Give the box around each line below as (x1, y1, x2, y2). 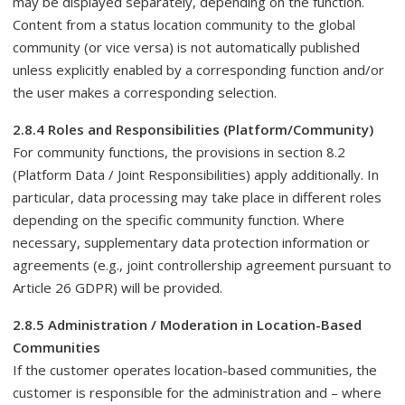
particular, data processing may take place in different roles (13, 188, 381, 206)
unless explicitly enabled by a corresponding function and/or (13, 61, 384, 79)
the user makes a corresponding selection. (13, 83, 277, 101)
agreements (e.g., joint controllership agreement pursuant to (13, 256, 391, 274)
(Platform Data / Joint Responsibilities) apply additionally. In (13, 165, 379, 184)
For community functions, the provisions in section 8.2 (13, 143, 345, 161)
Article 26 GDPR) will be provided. (13, 278, 222, 297)
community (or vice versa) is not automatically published (13, 38, 360, 56)
